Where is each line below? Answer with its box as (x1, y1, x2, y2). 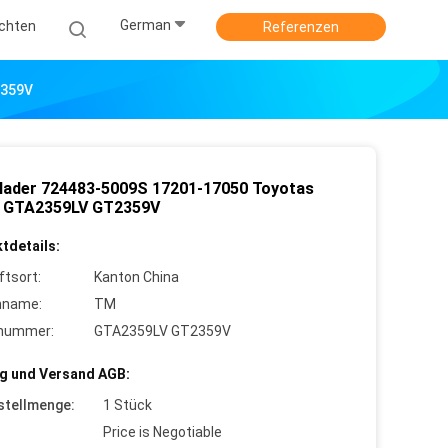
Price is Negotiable (103, 424, 222, 440)
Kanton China (94, 269, 179, 285)
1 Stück (103, 397, 152, 413)
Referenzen (263, 19, 339, 35)
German (120, 17, 171, 34)
